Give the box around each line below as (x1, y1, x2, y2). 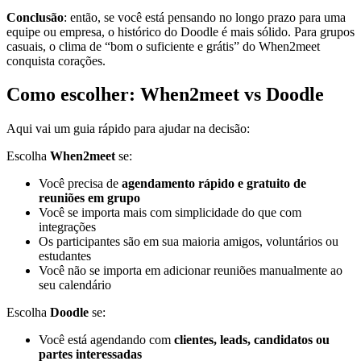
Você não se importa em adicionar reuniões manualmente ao (39, 263, 342, 278)
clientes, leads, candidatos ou (174, 333, 330, 347)
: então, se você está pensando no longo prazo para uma (64, 10, 346, 24)
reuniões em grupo (39, 191, 140, 205)
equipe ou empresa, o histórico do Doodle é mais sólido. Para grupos (6, 24, 355, 39)
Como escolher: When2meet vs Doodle (6, 84, 324, 106)
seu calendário (39, 278, 111, 293)
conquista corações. (6, 53, 106, 68)
